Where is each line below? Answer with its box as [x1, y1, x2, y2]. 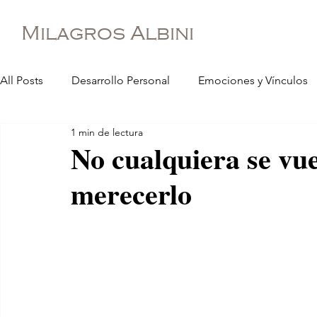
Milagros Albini [21, 22, 194, 45]
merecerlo [71, 173, 192, 214]
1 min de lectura [71, 125, 143, 139]
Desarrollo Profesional [125, 130, 237, 144]
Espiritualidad [28, 130, 97, 144]
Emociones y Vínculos [198, 74, 308, 87]
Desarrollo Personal [71, 74, 170, 87]
